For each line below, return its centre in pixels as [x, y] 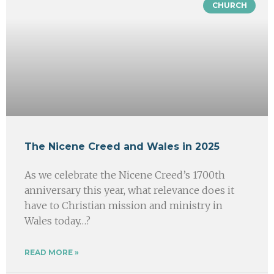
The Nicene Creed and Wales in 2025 [122, 146]
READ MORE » [52, 252]
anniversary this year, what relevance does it [129, 190]
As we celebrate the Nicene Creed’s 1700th [125, 175]
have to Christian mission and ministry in [124, 205]
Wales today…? [57, 220]
